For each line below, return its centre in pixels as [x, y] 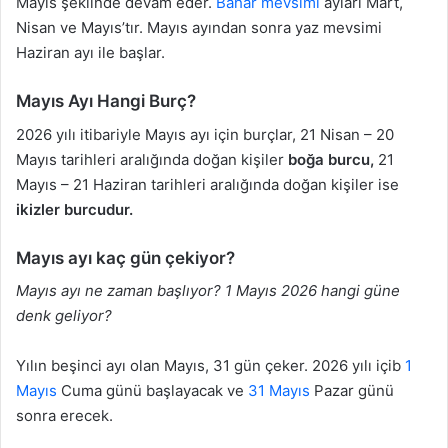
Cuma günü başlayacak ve [152, 391]
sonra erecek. [64, 416]
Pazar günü [352, 391]
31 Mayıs [279, 391]
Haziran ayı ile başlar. [90, 53]
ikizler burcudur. [74, 209]
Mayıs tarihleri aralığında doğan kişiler [152, 159]
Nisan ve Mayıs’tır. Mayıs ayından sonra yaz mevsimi [199, 28]
